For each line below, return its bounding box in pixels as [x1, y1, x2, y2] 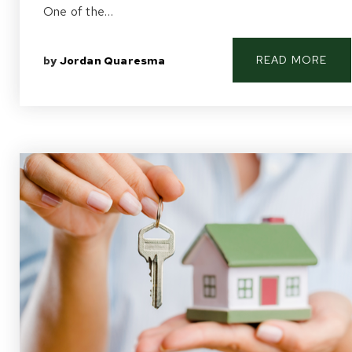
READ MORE [255, 53, 328, 67]
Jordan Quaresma [59, 53, 166, 68]
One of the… [43, 3, 114, 20]
